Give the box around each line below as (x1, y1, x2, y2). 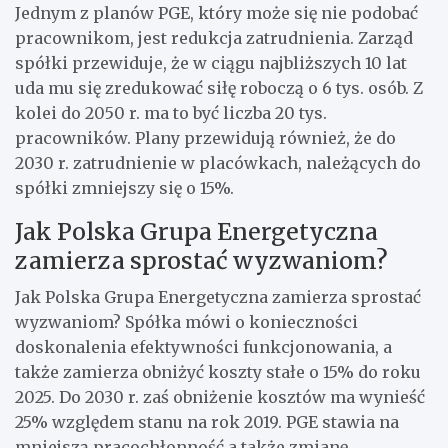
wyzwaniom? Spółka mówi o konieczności (15, 311, 358, 332)
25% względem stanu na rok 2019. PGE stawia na (15, 411, 399, 432)
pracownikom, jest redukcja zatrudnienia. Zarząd (15, 27, 413, 48)
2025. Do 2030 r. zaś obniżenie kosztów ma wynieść (15, 386, 425, 407)
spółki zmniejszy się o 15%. (15, 177, 234, 198)
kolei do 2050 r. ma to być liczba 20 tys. (15, 102, 327, 123)
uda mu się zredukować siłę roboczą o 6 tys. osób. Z (15, 77, 423, 98)
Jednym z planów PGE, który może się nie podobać (15, 2, 418, 23)
